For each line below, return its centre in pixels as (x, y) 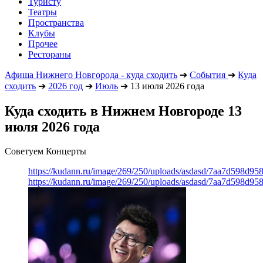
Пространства (56, 22)
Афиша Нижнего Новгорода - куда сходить (91, 75)
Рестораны (50, 54)
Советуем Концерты (45, 151)
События (208, 75)
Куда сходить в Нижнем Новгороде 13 (123, 111)
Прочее (43, 43)
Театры (43, 12)
